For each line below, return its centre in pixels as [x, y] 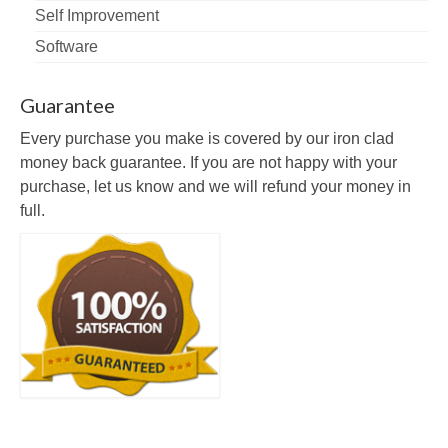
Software [66, 46]
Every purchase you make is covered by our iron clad [207, 138]
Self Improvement [97, 15]
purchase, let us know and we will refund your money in [215, 186]
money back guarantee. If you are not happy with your [208, 162]
